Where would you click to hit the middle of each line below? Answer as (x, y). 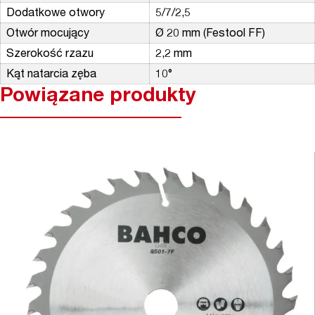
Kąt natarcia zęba (51, 75)
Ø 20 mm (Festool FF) (210, 34)
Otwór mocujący (48, 34)
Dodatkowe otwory (56, 14)
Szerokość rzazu (50, 54)
